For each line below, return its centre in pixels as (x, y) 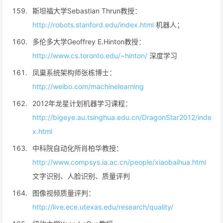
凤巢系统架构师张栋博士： (74, 72)
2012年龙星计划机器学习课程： (82, 103)
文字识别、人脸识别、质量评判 (81, 176)
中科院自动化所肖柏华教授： (78, 148)
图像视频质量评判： (64, 193)
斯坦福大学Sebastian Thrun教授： (87, 11)
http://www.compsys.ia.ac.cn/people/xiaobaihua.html (119, 162)
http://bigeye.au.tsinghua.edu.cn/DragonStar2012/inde (122, 117)
